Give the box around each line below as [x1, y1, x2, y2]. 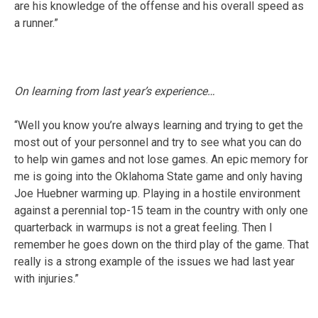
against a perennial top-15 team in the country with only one [14, 203, 308, 217]
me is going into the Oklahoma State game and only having [14, 169, 302, 183]
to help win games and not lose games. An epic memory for [14, 152, 308, 166]
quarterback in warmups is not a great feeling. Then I [14, 220, 273, 234]
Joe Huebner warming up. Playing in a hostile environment [14, 186, 300, 200]
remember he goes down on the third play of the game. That [14, 237, 309, 251]
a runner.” [14, 16, 58, 30]
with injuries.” [14, 271, 79, 285]
